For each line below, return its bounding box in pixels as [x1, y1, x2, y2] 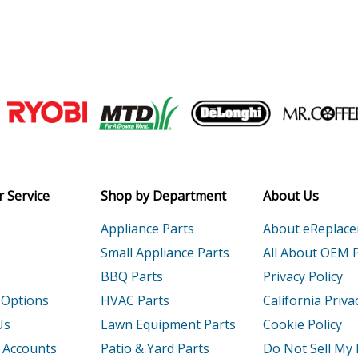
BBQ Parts [100, 268, 163, 286]
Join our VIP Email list [27, 97, 329, 130]
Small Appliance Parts [100, 244, 229, 262]
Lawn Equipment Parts [100, 316, 236, 334]
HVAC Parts [100, 292, 169, 310]
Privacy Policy [263, 268, 344, 286]
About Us [263, 187, 320, 205]
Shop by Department [100, 187, 226, 205]
